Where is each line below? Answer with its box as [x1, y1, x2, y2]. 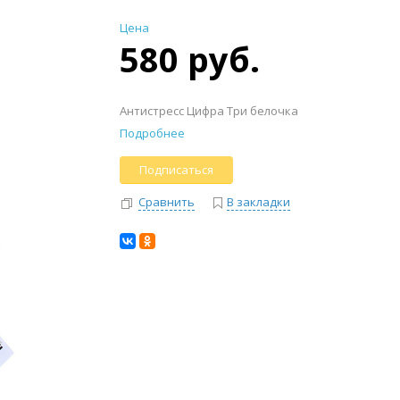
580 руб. [120, 36, 260, 82]
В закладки [227, 194, 290, 210]
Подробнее [120, 125, 185, 141]
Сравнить [138, 194, 195, 210]
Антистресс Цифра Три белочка [120, 103, 298, 119]
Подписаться [139, 162, 213, 178]
